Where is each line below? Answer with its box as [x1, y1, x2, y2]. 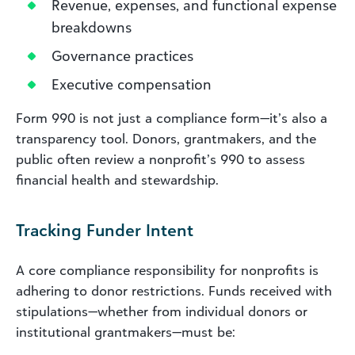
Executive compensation [52, 74, 212, 93]
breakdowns [52, 17, 132, 36]
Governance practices [52, 46, 193, 64]
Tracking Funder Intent [16, 219, 193, 240]
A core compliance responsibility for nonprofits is [16, 261, 319, 278]
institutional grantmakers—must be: [16, 323, 235, 340]
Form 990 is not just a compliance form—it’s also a [16, 109, 327, 126]
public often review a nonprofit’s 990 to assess [16, 151, 305, 167]
